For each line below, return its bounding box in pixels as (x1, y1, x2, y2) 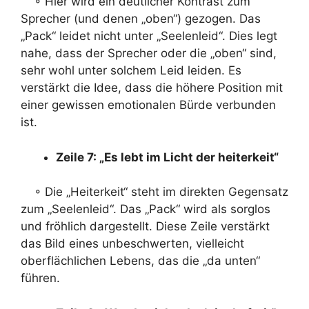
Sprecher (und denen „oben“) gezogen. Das (21, 12, 261, 26)
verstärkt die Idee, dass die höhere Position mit (21, 81, 283, 94)
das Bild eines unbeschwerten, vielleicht (21, 237, 244, 250)
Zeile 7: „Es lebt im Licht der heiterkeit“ (56, 150, 279, 164)
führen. (21, 271, 60, 285)
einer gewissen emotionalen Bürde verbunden (21, 98, 276, 112)
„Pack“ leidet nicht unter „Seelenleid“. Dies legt (21, 29, 277, 43)
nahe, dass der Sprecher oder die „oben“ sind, (21, 46, 277, 60)
